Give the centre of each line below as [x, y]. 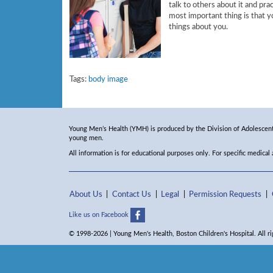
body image [108, 80]
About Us [86, 194]
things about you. [199, 27]
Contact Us [131, 194]
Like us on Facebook [99, 215]
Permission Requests [225, 194]
